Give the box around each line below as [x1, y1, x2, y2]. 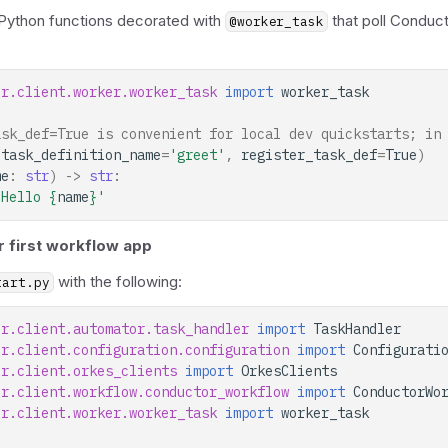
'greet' [169, 146, 225, 164]
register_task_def [241, 146, 377, 164]
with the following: [53, 272, 182, 291]
